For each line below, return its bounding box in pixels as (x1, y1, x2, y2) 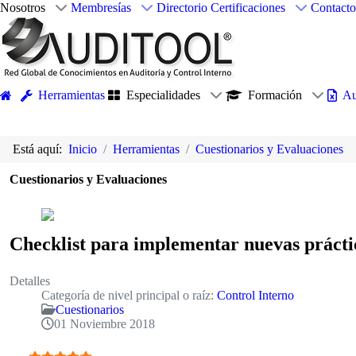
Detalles (10, 273, 50, 288)
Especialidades (126, 87, 200, 102)
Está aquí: (13, 142, 68, 157)
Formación (247, 87, 302, 102)
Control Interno (217, 288, 294, 302)
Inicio (68, 142, 97, 157)
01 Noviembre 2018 (54, 316, 155, 331)
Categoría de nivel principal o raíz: (41, 288, 217, 302)
